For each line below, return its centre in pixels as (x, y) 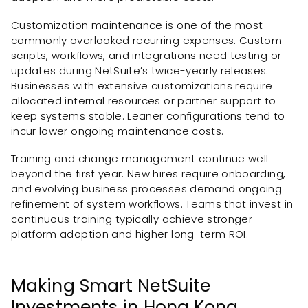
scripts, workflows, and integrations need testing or (146, 55)
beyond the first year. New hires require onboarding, (148, 174)
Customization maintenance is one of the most (137, 25)
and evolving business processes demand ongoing (147, 189)
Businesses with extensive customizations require (142, 85)
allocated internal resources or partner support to (144, 100)
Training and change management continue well (140, 159)
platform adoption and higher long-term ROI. (130, 234)
